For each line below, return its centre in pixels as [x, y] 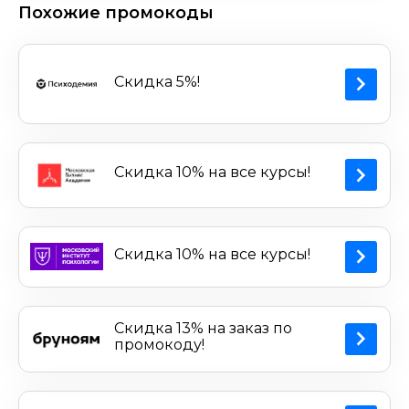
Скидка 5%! [157, 81]
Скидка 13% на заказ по [203, 328]
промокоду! [159, 344]
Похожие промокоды [116, 13]
